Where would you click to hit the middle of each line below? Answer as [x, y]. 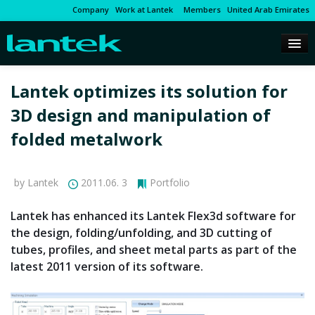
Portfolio [170, 183]
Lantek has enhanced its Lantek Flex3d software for [153, 216]
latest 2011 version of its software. [107, 267]
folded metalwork [86, 139]
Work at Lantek [144, 9]
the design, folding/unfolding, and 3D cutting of [141, 233]
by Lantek [36, 183]
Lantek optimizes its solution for [149, 91]
